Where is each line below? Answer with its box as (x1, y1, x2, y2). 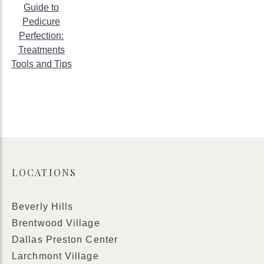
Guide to (24, 2, 59, 12)
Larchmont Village (12, 251, 99, 261)
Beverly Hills (12, 202, 74, 212)
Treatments (18, 45, 65, 55)
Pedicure (22, 16, 60, 27)
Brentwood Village (12, 218, 100, 228)
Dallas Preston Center (12, 235, 118, 245)
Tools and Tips (11, 59, 72, 69)
